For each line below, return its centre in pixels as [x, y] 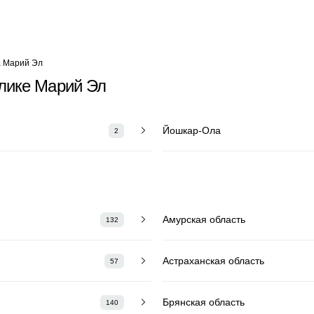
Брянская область [204, 302]
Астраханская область [213, 260]
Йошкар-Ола [192, 130]
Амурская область [204, 219]
